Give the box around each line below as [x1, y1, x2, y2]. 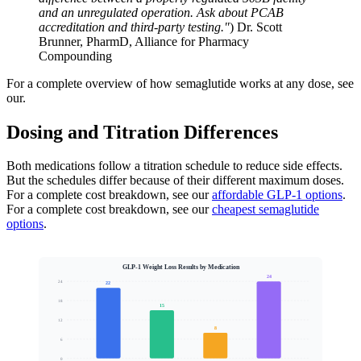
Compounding [39, 48, 112, 63]
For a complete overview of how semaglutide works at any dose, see [6, 76, 354, 90]
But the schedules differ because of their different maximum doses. [6, 173, 344, 188]
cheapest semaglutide [212, 202, 319, 217]
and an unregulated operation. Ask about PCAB [39, 5, 284, 19]
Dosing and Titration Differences [6, 121, 278, 143]
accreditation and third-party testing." [39, 19, 230, 34]
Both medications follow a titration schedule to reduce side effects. [6, 159, 342, 173]
